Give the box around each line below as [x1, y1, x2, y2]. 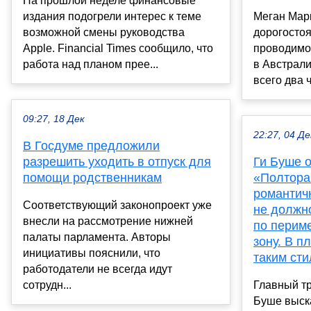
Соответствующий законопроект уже [23, 199, 212, 212]
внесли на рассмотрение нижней [23, 215, 193, 228]
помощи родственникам [23, 171, 162, 185]
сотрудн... [23, 279, 72, 292]
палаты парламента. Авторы [23, 231, 171, 244]
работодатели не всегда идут [23, 263, 172, 276]
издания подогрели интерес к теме [23, 10, 201, 23]
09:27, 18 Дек [23, 114, 85, 125]
